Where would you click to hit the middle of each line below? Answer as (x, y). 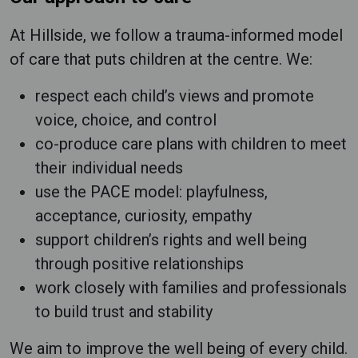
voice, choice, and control (126, 120)
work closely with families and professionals (191, 288)
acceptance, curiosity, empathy (143, 216)
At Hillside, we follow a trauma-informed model (176, 35)
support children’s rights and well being (171, 240)
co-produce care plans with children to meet (191, 144)
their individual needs (109, 168)
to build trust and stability (124, 312)
